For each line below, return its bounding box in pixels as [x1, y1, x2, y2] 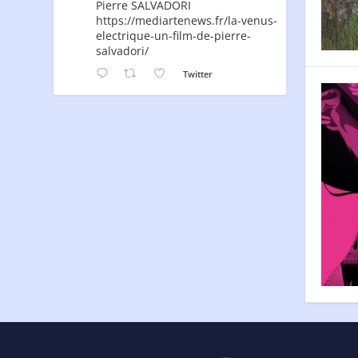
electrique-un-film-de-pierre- [96, 28, 252, 44]
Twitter [183, 68, 213, 81]
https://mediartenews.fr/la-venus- [96, 13, 278, 29]
